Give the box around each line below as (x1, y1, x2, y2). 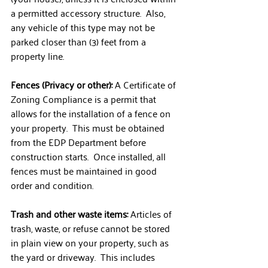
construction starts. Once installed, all (11, 148, 168, 165)
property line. (11, 47, 64, 64)
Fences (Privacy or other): (11, 76, 112, 93)
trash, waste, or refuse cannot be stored (11, 220, 172, 236)
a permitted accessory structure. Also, (11, 4, 167, 21)
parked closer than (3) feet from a (11, 33, 148, 50)
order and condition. (11, 176, 93, 193)
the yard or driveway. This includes (11, 248, 157, 265)
